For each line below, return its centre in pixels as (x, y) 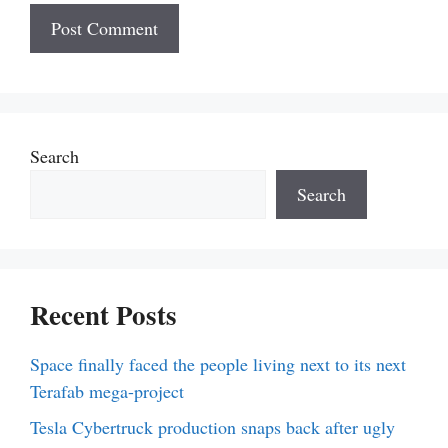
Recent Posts (103, 314)
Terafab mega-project (107, 390)
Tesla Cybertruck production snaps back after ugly (212, 426)
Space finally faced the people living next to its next (218, 363)
